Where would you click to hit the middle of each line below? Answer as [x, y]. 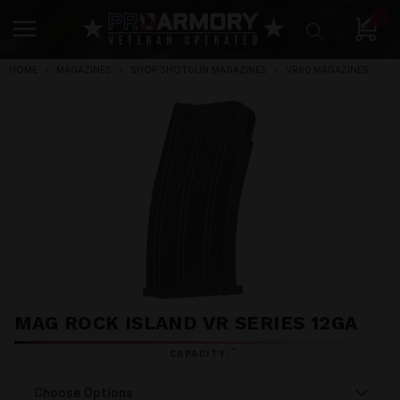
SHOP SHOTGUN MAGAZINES [199, 70]
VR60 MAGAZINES [327, 70]
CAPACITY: [200, 354]
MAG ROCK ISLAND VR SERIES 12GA [186, 322]
